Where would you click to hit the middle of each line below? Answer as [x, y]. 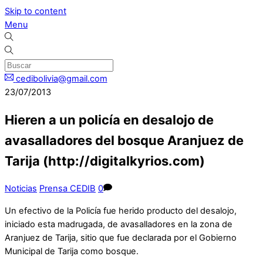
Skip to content [36, 11]
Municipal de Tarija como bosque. [72, 251]
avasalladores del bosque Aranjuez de [124, 141]
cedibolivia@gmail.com [61, 79]
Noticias [21, 189]
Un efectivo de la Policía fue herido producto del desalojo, [121, 210]
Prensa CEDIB [68, 189]
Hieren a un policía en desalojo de [109, 120]
